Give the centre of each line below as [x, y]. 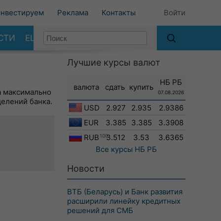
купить [141, 87]
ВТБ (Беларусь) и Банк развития [125, 192]
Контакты [119, 13]
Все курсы [114, 149]
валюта [86, 87]
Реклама [73, 13]
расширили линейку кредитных [124, 201]
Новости [86, 168]
